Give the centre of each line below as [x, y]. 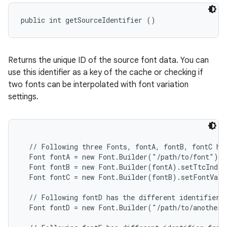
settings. [23, 97]
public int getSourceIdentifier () [88, 20]
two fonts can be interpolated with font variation [98, 85]
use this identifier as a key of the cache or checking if [106, 72]
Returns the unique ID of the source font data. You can [108, 60]
